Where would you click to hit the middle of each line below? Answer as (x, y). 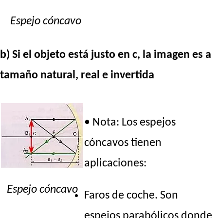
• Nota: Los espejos (130, 123)
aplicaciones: (116, 164)
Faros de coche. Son (131, 196)
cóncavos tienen (123, 143)
